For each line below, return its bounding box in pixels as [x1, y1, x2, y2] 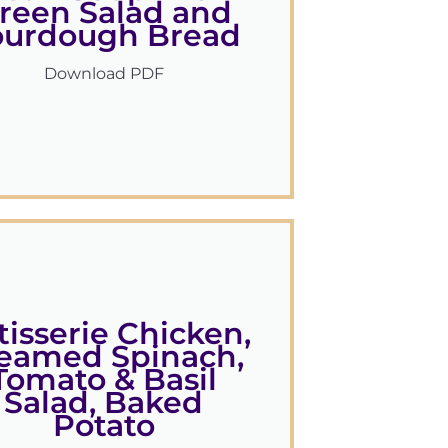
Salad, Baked [4, 383, 204, 421]
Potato [52, 406, 155, 444]
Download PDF [43, 64, 164, 84]
